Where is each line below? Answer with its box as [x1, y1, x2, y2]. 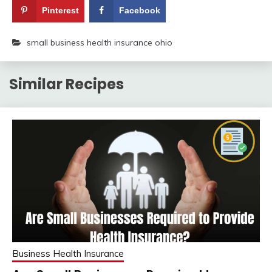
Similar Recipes [9, 74, 124, 95]
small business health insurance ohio [27, 37, 172, 49]
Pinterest [42, 5, 79, 16]
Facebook [119, 5, 161, 16]
